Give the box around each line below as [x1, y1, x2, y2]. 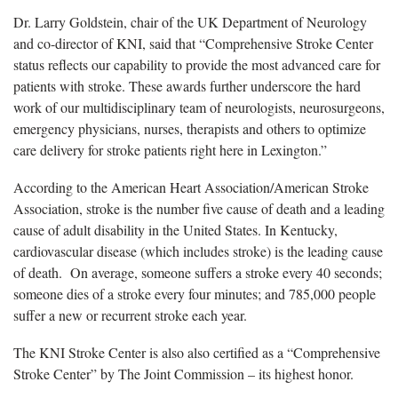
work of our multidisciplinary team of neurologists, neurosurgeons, [13, 97, 385, 116]
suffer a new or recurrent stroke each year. [13, 305, 247, 324]
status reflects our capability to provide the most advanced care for [13, 54, 380, 74]
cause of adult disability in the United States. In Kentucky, [13, 219, 338, 239]
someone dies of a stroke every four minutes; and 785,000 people [13, 283, 376, 303]
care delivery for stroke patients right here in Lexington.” [13, 139, 327, 159]
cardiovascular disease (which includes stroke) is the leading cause [13, 241, 383, 260]
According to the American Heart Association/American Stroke [13, 177, 369, 196]
